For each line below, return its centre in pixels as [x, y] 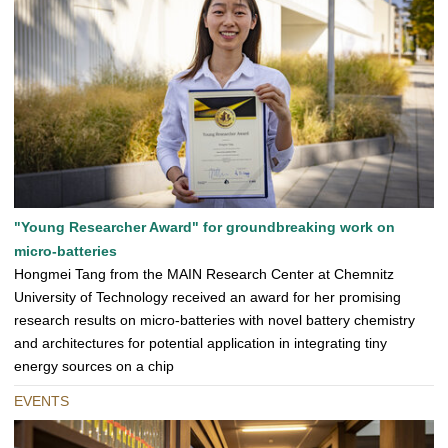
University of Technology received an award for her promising [207, 297]
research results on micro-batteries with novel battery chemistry [214, 320]
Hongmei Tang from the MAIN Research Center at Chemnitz [204, 274]
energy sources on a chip [94, 366]
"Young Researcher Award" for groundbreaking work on [204, 227]
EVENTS [41, 401]
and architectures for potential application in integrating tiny [200, 343]
